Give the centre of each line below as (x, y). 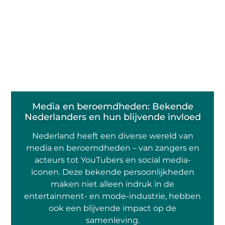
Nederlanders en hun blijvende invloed (113, 117)
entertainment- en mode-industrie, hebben (113, 196)
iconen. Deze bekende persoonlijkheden (113, 172)
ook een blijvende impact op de (113, 208)
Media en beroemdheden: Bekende (113, 107)
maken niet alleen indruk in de (113, 184)
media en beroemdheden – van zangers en (113, 148)
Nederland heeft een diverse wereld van (113, 136)
